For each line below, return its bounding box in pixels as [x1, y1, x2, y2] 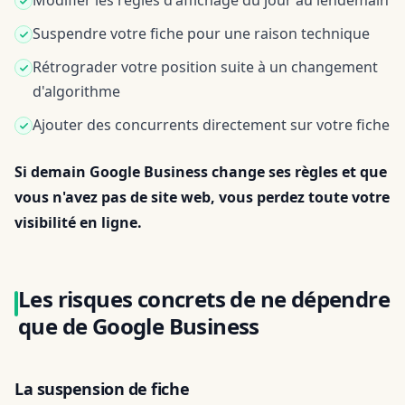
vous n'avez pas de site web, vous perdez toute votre [14, 187, 390, 207]
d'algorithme [33, 81, 120, 101]
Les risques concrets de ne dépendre [18, 284, 390, 314]
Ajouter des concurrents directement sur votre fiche [33, 115, 390, 135]
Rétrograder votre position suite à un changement [33, 57, 378, 77]
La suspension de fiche [14, 378, 190, 400]
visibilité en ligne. [14, 212, 142, 232]
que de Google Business [18, 311, 259, 341]
